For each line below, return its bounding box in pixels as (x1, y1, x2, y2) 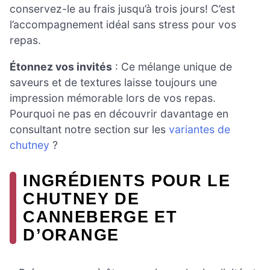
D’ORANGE (23, 225, 119, 244)
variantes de (169, 122, 230, 136)
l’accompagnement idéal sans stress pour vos (10, 18, 236, 31)
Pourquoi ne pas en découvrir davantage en (10, 107, 228, 120)
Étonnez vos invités (10, 60, 112, 73)
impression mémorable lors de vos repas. (10, 91, 216, 104)
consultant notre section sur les (10, 122, 169, 136)
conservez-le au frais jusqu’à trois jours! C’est (10, 2, 235, 16)
